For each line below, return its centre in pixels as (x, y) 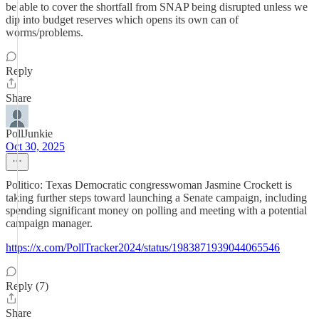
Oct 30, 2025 (35, 146)
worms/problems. (45, 32)
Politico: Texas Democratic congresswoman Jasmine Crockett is (149, 185)
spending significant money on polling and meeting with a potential (156, 210)
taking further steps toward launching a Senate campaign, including (156, 198)
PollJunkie (29, 134)
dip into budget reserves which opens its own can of (122, 20)
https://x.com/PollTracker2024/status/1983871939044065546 (143, 247)
